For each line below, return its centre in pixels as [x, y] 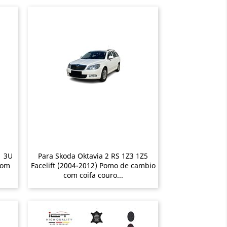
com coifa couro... [93, 175]
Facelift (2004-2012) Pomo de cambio [93, 165]
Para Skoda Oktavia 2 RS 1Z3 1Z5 [93, 156]
